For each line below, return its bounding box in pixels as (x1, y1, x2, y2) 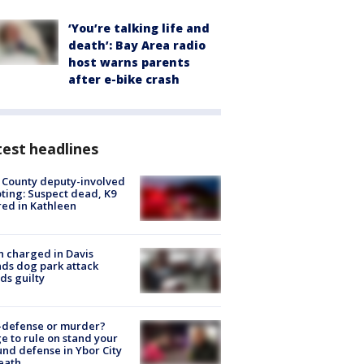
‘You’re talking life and (68, 19, 210, 36)
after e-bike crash (68, 71, 180, 87)
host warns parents (68, 54, 190, 70)
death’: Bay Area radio (68, 37, 206, 53)
